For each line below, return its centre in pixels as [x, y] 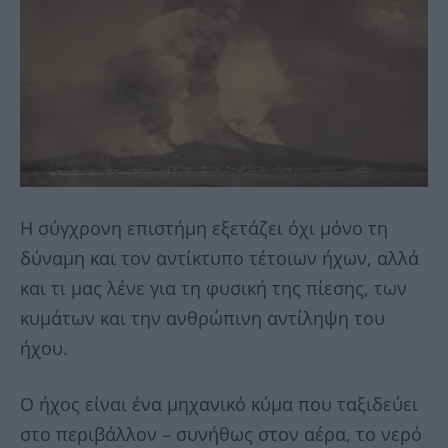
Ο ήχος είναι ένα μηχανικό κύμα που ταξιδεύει [219, 403]
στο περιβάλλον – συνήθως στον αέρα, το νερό [221, 433]
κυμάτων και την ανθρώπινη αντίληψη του [202, 317]
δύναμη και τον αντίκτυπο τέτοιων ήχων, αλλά [219, 257]
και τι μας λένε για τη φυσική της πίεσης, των [213, 287]
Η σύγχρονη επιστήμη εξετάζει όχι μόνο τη [204, 227]
